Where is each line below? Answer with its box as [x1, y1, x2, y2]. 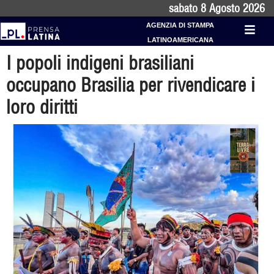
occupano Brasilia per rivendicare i [6, 73, 255, 97]
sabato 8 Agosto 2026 [169, 1, 265, 15]
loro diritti [6, 95, 78, 119]
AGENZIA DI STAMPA [146, 21, 215, 29]
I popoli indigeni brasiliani [6, 51, 194, 75]
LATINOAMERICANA [147, 36, 213, 43]
